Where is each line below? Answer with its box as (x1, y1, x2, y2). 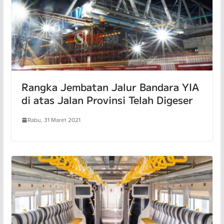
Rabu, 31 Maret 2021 (27, 115, 80, 124)
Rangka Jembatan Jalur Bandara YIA (21, 79, 199, 94)
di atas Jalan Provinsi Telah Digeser (21, 92, 193, 107)
